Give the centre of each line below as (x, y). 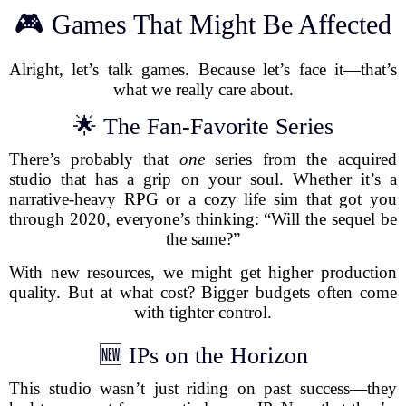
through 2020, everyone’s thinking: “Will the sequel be (203, 219)
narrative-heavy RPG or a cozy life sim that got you (203, 199)
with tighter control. (203, 312)
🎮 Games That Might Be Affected (203, 24)
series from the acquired (301, 159)
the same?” (203, 239)
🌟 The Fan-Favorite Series (203, 126)
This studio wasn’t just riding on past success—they (203, 388)
